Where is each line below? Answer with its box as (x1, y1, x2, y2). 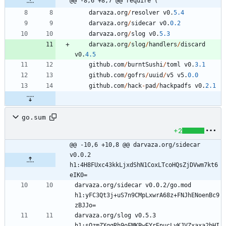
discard (181, 41, 205, 48)
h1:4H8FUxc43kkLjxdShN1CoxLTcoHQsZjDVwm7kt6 (70, 161, 218, 169)
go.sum (22, 113, 46, 121)
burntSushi (128, 61, 163, 69)
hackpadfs (159, 82, 191, 90)
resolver (131, 9, 159, 17)
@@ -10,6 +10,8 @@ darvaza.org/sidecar (70, 141, 200, 149)
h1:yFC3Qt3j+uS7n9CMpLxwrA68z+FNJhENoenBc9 (75, 192, 219, 199)
